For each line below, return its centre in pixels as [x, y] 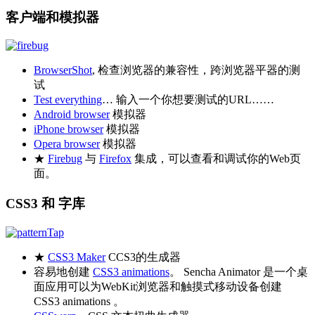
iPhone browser [69, 129]
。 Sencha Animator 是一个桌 [239, 271]
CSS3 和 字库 [45, 203]
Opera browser [67, 144]
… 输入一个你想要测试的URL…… [188, 100]
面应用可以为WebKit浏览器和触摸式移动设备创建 [158, 286]
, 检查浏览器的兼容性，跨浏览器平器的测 [196, 70]
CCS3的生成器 [143, 257]
